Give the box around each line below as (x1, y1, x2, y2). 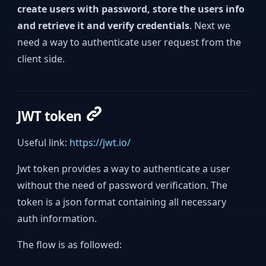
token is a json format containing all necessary (17, 195, 227, 208)
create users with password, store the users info (17, 2, 245, 15)
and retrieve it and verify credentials (17, 18, 190, 32)
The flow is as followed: (17, 237, 122, 251)
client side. (17, 52, 65, 65)
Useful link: (17, 135, 70, 149)
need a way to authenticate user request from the (17, 35, 242, 49)
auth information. (17, 211, 97, 225)
